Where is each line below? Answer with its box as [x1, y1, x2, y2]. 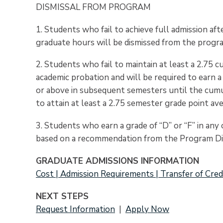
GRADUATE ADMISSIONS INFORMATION [36, 155, 199, 167]
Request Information [36, 203, 115, 215]
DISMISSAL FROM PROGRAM [36, 1, 151, 13]
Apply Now [125, 203, 169, 215]
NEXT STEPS [36, 190, 89, 202]
